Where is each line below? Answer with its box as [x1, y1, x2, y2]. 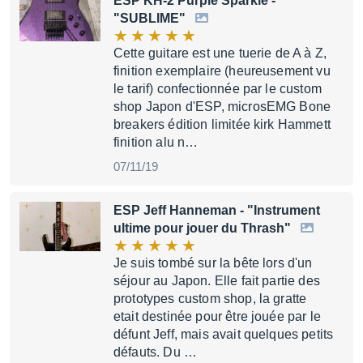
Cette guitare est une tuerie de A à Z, [113, 46, 327, 60]
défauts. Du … [113, 345, 198, 359]
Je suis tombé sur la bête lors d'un [113, 256, 313, 270]
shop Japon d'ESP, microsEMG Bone [113, 100, 331, 113]
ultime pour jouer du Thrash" [113, 221, 294, 235]
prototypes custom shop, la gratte [113, 292, 307, 305]
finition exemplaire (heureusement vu [113, 64, 331, 78]
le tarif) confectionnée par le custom [113, 82, 322, 96]
